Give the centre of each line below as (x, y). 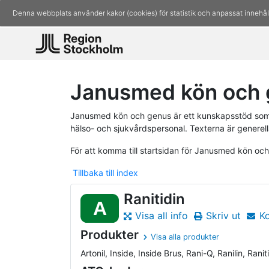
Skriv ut (224, 216)
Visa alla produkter (185, 237)
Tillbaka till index (105, 172)
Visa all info (161, 216)
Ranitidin (154, 199)
